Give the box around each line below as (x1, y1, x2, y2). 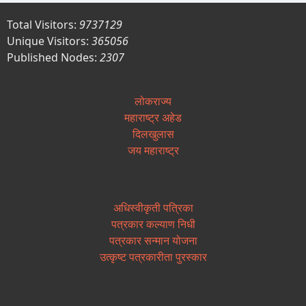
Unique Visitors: (7, 33, 92, 49)
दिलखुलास (132, 126, 174, 142)
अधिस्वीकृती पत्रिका (113, 200, 193, 216)
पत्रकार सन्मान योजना (109, 233, 197, 249)
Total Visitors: (7, 17, 79, 33)
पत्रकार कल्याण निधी (111, 217, 195, 232)
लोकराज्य (135, 94, 171, 109)
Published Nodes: (7, 50, 100, 66)
